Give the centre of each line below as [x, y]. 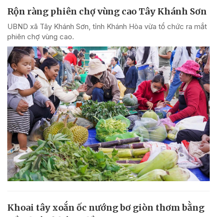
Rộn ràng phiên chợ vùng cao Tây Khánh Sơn [107, 11]
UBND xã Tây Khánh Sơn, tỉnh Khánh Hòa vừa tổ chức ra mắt [107, 26]
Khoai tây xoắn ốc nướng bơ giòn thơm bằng [106, 208]
